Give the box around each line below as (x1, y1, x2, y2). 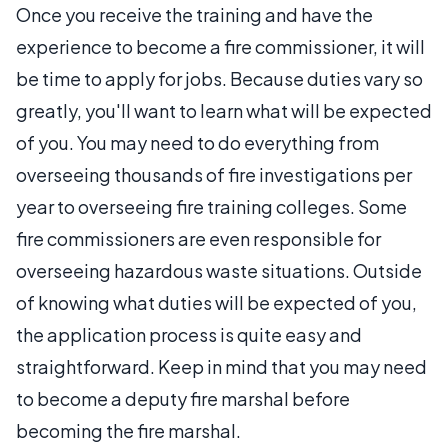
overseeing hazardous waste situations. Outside (16, 258, 422, 282)
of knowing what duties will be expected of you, (16, 290, 417, 314)
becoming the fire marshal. (16, 418, 241, 442)
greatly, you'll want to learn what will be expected (16, 98, 432, 122)
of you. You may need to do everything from (16, 130, 379, 154)
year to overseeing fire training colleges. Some (16, 194, 407, 218)
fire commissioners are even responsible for (16, 226, 381, 250)
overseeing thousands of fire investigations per (16, 162, 412, 186)
